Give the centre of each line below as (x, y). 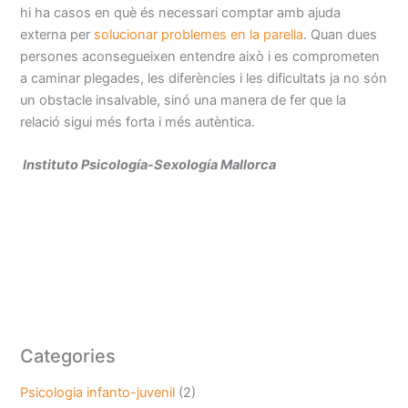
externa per (57, 34)
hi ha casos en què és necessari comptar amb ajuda (181, 12)
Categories (68, 356)
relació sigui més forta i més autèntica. (138, 122)
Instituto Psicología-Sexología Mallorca (150, 164)
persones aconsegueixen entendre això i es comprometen (200, 56)
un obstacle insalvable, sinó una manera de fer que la (184, 100)
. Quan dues (341, 34)
